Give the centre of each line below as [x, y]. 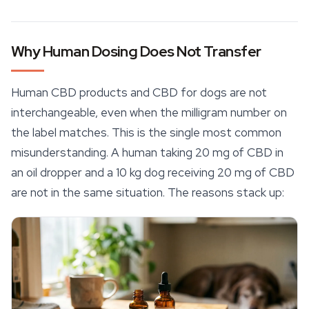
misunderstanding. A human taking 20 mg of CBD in [147, 153]
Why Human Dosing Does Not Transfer [136, 52]
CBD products [89, 93]
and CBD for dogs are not [197, 93]
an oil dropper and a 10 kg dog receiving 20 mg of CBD [153, 173]
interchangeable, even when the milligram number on [149, 113]
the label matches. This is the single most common [146, 133]
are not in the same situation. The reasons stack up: [148, 193]
